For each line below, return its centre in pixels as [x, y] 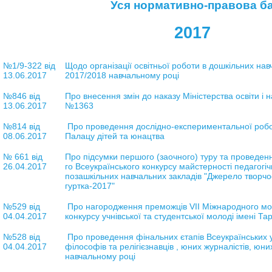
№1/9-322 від [29, 65]
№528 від [21, 236]
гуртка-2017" [90, 185]
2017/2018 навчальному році [122, 75]
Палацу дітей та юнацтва [114, 136]
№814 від [21, 126]
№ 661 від [22, 156]
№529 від [21, 206]
